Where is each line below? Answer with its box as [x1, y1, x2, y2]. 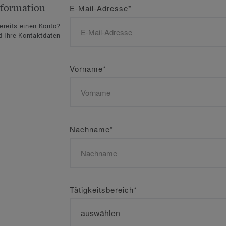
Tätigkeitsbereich [70, 184, 134, 195]
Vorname [70, 63, 103, 74]
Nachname [70, 124, 110, 134]
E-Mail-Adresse [70, 3, 128, 13]
